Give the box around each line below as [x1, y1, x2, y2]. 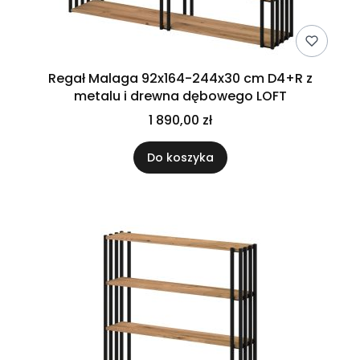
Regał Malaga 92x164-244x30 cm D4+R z [47, 69, 313, 88]
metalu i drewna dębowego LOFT [73, 87, 287, 105]
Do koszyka [146, 149, 214, 166]
